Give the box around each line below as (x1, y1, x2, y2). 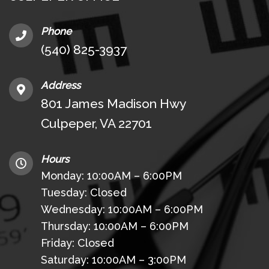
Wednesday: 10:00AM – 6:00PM (41, 202, 203, 216)
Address (41, 79, 80, 91)
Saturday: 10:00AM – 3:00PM (41, 253, 186, 266)
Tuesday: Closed (41, 186, 127, 199)
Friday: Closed (41, 236, 114, 249)
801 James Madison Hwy (41, 95, 186, 111)
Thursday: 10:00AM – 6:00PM (41, 219, 189, 232)
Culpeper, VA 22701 (41, 115, 152, 131)
